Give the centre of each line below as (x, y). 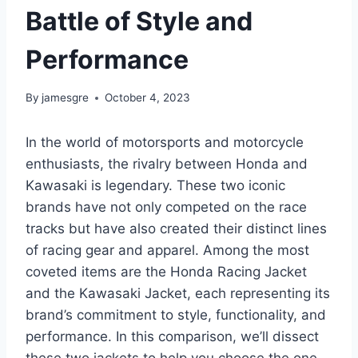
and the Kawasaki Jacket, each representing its (178, 294)
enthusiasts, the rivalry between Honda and (167, 164)
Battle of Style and (139, 21)
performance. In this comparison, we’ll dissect (172, 337)
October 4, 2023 (148, 98)
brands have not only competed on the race (166, 207)
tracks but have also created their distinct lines (176, 229)
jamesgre (66, 98)
